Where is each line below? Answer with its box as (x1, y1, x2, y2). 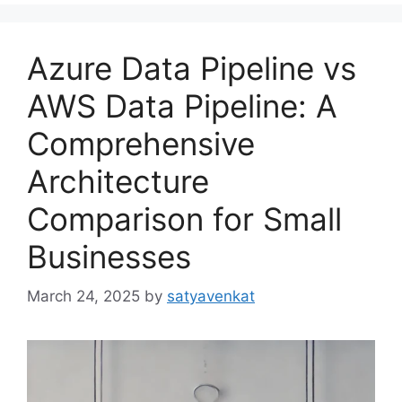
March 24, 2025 (27, 287, 140, 306)
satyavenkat (167, 287, 255, 306)
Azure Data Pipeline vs (27, 48, 356, 87)
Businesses (27, 237, 191, 275)
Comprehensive (27, 124, 255, 162)
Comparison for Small (27, 199, 342, 238)
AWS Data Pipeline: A (27, 86, 337, 125)
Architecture (27, 162, 209, 200)
